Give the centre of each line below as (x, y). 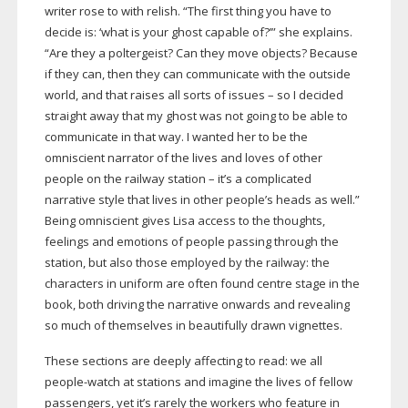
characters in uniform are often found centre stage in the (202, 284)
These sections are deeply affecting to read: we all (183, 361)
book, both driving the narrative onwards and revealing (197, 305)
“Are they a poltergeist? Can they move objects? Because (201, 53)
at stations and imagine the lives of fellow (236, 382)
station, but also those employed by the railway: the (187, 263)
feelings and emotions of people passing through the (191, 242)
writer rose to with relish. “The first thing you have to (188, 11)
